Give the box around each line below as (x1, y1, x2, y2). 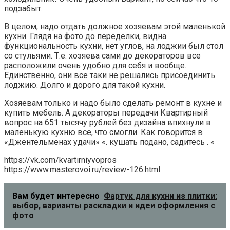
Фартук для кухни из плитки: (104, 191, 217, 201)
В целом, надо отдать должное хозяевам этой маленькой (4, 22, 225, 32)
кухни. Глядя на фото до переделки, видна (4, 31, 166, 42)
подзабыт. (4, 4, 43, 14)
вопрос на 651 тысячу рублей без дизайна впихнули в (4, 118, 211, 128)
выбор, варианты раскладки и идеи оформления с (12, 201, 215, 211)
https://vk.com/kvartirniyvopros (4, 155, 117, 165)
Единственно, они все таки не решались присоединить (4, 70, 215, 81)
